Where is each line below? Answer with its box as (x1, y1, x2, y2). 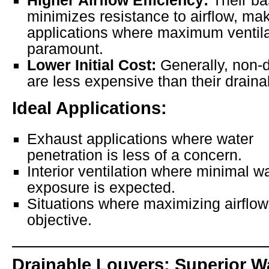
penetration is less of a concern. (27, 147, 242, 164)
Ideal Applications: (12, 98, 167, 118)
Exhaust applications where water (27, 130, 253, 148)
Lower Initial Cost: (27, 56, 156, 74)
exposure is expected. (27, 179, 175, 196)
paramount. (27, 40, 103, 58)
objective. (27, 211, 92, 229)
